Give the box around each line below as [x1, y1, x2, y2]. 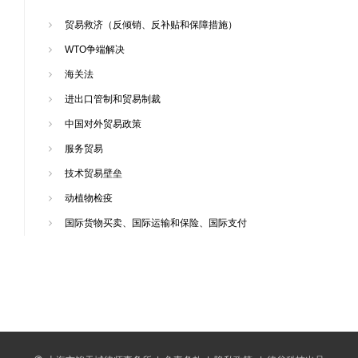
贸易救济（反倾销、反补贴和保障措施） [65, 18, 237, 30]
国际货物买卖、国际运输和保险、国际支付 [65, 217, 247, 229]
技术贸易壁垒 [65, 167, 122, 179]
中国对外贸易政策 [65, 117, 141, 129]
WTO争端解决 [65, 43, 125, 55]
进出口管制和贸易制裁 [65, 93, 161, 105]
